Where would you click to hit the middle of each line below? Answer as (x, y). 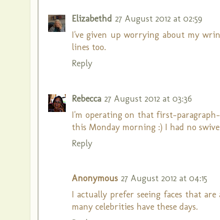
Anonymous (95, 178)
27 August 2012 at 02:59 (159, 19)
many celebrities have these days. (135, 207)
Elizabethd (92, 19)
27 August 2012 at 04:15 (164, 178)
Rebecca (86, 98)
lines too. (89, 47)
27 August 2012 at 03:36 (148, 98)
